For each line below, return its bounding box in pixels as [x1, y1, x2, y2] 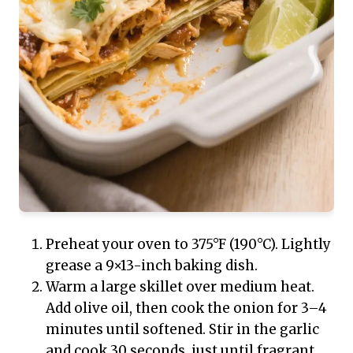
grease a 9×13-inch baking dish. [46, 256, 258, 274]
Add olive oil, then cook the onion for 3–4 [46, 299, 327, 317]
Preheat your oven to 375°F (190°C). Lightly [46, 235, 331, 253]
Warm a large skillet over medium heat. [46, 277, 314, 295]
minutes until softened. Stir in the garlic [46, 320, 319, 338]
